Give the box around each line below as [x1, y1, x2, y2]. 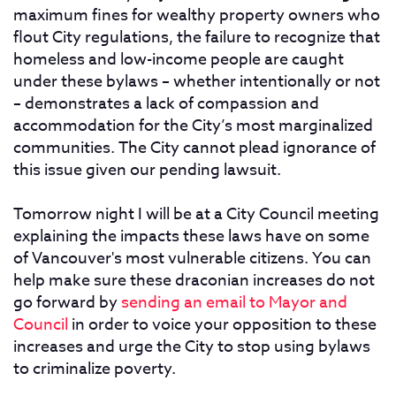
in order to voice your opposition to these [68, 313, 377, 337]
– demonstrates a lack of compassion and [13, 92, 319, 116]
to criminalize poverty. [13, 357, 179, 381]
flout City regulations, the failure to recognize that [13, 26, 380, 49]
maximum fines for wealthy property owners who [13, 4, 380, 27]
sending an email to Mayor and [121, 291, 347, 315]
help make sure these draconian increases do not [13, 269, 375, 293]
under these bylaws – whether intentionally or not [13, 70, 380, 94]
